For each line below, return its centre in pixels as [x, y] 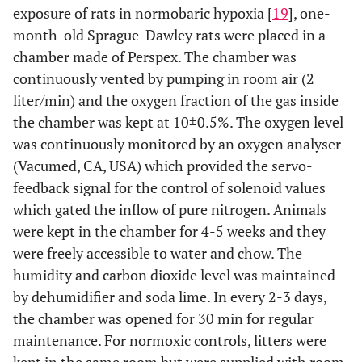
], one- [309, 13]
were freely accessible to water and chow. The [158, 253]
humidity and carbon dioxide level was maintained [174, 275]
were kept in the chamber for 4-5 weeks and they [169, 231]
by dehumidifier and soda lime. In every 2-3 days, [170, 297]
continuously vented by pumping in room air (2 [164, 78]
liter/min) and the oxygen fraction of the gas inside [176, 100]
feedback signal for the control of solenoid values [169, 187]
